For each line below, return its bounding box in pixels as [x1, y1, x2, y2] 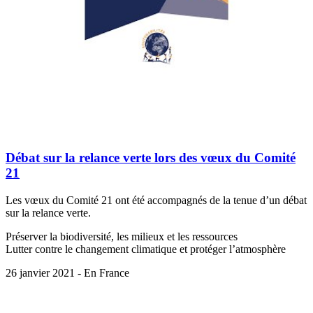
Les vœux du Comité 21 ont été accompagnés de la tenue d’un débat [6, 194, 307, 206]
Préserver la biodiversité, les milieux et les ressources [6, 230, 238, 242]
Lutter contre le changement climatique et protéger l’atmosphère [6, 242, 286, 255]
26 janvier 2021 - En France [6, 266, 129, 279]
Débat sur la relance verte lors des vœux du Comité [6, 150, 296, 165]
